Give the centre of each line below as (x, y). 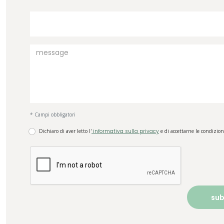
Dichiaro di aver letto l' (65, 131)
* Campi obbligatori (53, 114)
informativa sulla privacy (125, 131)
